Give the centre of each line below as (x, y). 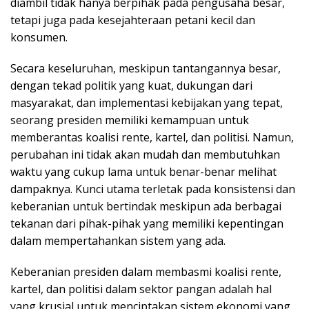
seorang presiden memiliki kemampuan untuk (130, 120)
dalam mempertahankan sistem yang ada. (118, 240)
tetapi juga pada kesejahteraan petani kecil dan (133, 20)
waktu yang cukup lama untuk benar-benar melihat (143, 171)
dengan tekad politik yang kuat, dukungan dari (131, 85)
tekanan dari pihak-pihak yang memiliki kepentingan (147, 223)
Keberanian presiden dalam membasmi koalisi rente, (146, 271)
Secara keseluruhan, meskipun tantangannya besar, (146, 68)
